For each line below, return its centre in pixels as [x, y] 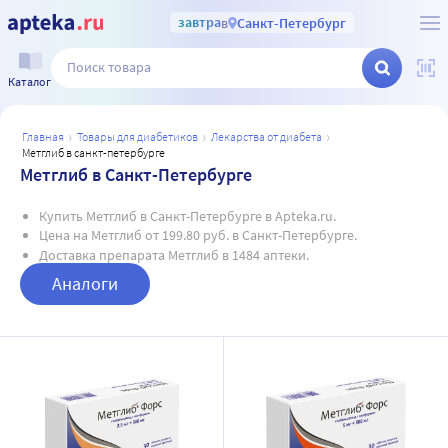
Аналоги [85, 283]
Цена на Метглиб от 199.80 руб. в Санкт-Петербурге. [197, 235]
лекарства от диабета [270, 136]
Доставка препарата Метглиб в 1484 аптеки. [173, 254]
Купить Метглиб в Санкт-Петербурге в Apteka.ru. [187, 215]
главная [45, 136]
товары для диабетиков [140, 136]
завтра [199, 22]
